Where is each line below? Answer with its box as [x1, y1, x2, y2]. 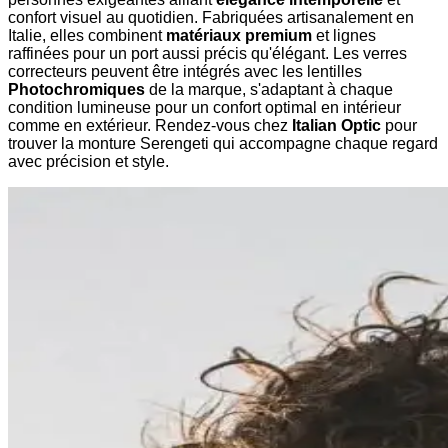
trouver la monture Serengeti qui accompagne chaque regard [8, 134, 438, 152]
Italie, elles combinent [8, 26, 166, 44]
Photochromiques [8, 80, 145, 98]
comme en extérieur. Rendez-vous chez [8, 116, 292, 134]
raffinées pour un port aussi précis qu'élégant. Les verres [8, 44, 407, 62]
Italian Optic [292, 116, 381, 134]
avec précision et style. [8, 152, 169, 170]
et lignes [312, 26, 376, 44]
